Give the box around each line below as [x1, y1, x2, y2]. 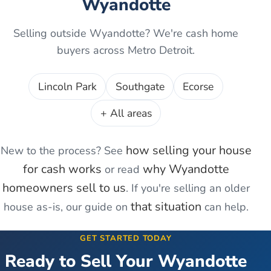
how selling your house [125, 142, 252, 159]
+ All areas [100, 106, 152, 121]
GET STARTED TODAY [80, 233, 172, 244]
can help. [201, 200, 249, 215]
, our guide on [60, 200, 128, 215]
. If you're [125, 181, 174, 196]
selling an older [173, 181, 250, 196]
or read [104, 162, 140, 177]
